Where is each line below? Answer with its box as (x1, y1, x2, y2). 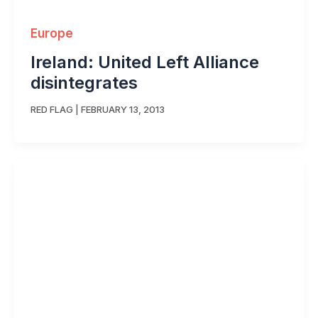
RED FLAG (30, 104, 73, 116)
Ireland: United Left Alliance (30, 51, 259, 72)
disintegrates (30, 72, 138, 93)
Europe (30, 26, 73, 40)
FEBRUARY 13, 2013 (80, 104, 165, 116)
